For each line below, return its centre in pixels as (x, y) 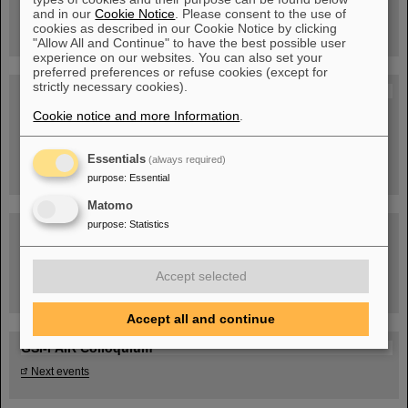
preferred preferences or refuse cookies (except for (181, 72)
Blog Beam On (66, 91)
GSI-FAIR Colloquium (87, 348)
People (144, 114)
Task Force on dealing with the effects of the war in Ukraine (176, 286)
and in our (64, 14)
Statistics (150, 224)
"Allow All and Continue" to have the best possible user (190, 43)
